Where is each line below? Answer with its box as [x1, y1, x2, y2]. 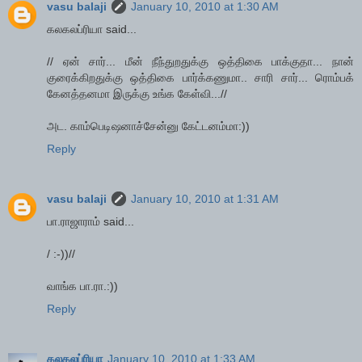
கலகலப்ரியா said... [47, 23, 137, 36]
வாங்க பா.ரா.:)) [47, 280, 118, 293]
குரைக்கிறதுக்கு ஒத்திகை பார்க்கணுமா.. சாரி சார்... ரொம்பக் [47, 71, 354, 85]
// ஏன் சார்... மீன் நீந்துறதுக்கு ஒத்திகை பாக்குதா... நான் [47, 55, 354, 69]
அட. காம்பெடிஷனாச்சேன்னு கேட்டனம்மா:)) [47, 120, 250, 133]
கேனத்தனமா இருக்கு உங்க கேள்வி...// [47, 87, 227, 101]
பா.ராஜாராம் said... [47, 215, 134, 229]
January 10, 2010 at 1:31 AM [131, 192, 279, 206]
